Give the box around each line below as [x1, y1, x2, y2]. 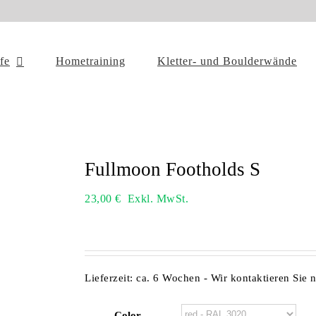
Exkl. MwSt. [127, 193, 188, 205]
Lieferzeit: [85, 272, 136, 284]
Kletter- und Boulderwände [157, 55, 297, 67]
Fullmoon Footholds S [85, 159, 260, 180]
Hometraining [56, 55, 126, 67]
